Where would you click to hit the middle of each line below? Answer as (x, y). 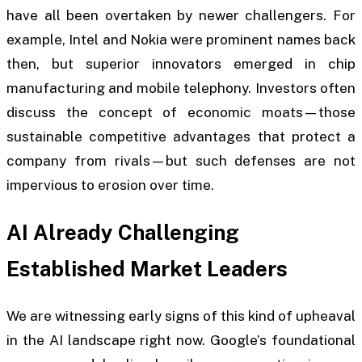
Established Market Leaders (147, 269)
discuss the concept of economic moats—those (181, 112)
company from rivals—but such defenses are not (181, 160)
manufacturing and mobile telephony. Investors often (181, 88)
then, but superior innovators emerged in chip (181, 63)
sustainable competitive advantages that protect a (181, 136)
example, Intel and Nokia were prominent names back (181, 39)
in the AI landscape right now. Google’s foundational (181, 341)
